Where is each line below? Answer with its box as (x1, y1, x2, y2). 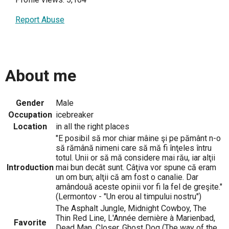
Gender (16, 98, 44, 108)
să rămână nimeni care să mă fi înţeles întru (56, 143, 212, 153)
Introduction (7, 162, 54, 172)
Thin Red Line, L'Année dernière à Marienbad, (56, 213, 215, 223)
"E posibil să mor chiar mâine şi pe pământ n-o (56, 133, 221, 143)
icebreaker (56, 109, 94, 120)
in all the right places (56, 121, 129, 131)
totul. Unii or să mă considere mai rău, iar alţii (56, 152, 215, 163)
